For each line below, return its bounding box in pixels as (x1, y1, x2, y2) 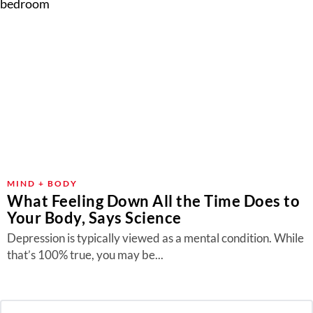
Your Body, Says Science (7, 208, 182, 227)
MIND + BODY (7, 178, 78, 189)
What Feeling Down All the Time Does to (7, 191, 300, 210)
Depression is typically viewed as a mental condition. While (7, 231, 304, 245)
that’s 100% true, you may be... (7, 247, 163, 262)
